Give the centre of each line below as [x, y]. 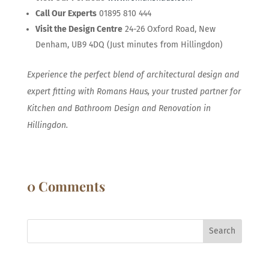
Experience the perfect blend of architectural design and [133, 74]
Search [222, 231]
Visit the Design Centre [79, 29]
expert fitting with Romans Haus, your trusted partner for [134, 91]
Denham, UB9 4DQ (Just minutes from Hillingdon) [129, 44]
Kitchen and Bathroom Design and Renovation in [119, 108]
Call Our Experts [66, 13]
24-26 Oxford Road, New [169, 29]
